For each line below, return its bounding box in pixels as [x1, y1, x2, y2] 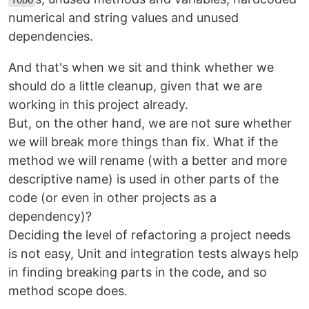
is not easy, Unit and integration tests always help [8, 246, 299, 261]
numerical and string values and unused [8, 10, 239, 26]
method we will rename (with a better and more [8, 153, 287, 168]
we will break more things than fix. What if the [8, 134, 278, 150]
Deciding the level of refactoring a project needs [8, 228, 290, 243]
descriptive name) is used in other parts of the [8, 172, 279, 187]
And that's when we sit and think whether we [8, 60, 274, 75]
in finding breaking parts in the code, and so [8, 265, 267, 280]
